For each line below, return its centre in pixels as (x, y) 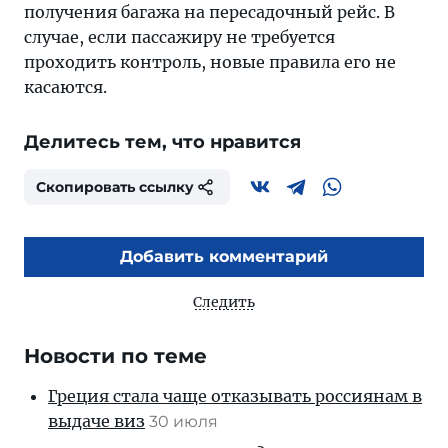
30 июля (185, 421)
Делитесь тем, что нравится (162, 142)
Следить (224, 302)
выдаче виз (96, 421)
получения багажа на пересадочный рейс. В (209, 12)
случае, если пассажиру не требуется (179, 37)
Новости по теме (115, 356)
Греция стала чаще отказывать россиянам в (235, 396)
